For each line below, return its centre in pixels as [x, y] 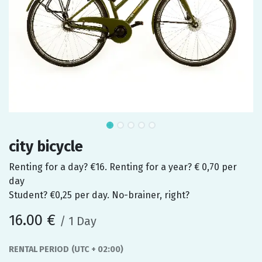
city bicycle [46, 146]
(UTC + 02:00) [97, 249]
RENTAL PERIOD [39, 249]
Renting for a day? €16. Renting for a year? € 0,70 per [123, 167]
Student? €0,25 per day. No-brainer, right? [99, 195]
